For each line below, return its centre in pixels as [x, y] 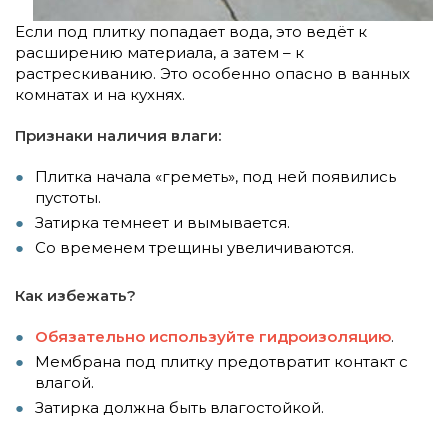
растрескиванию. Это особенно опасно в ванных [212, 73]
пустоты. [68, 197]
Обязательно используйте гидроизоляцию [213, 336]
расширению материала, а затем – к [159, 52]
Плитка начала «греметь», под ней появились [215, 176]
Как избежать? [75, 295]
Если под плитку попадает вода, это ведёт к [191, 31]
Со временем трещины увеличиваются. [194, 247]
